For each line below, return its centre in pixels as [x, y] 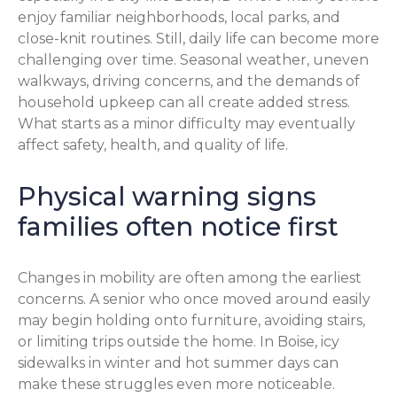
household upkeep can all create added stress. [184, 103]
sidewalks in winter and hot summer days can [178, 362]
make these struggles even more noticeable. [176, 384]
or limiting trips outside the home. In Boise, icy [179, 341]
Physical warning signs [167, 196]
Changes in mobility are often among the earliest [190, 277]
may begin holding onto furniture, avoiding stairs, [191, 320]
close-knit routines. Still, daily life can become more [198, 39]
